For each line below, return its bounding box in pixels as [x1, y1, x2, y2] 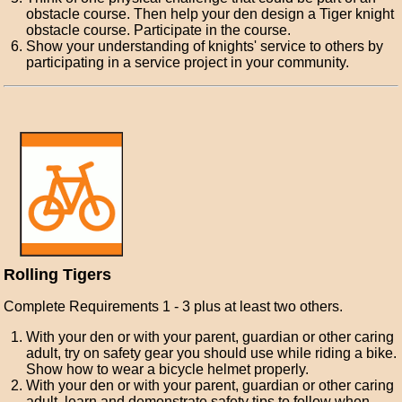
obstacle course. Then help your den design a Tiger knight [26, 6, 395, 22]
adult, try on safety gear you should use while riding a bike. [26, 345, 398, 361]
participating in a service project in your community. [26, 55, 350, 70]
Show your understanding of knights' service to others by [26, 39, 384, 54]
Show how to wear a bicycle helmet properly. [26, 362, 310, 377]
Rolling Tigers [4, 266, 112, 284]
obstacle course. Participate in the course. [26, 22, 292, 38]
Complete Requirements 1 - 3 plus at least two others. [4, 299, 344, 314]
